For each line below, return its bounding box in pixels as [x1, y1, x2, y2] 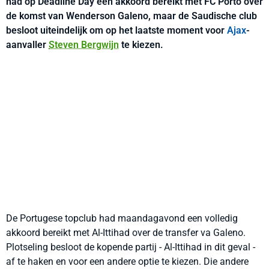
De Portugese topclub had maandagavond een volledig [6, 213, 238, 224]
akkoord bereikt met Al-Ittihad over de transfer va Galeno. [6, 227, 246, 238]
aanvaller [6, 39, 49, 50]
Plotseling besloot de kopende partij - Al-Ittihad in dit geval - [6, 241, 255, 253]
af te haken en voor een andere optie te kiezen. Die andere [6, 256, 249, 267]
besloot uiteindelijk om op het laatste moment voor [6, 25, 227, 36]
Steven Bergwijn [49, 39, 119, 50]
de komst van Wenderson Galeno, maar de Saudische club [6, 10, 257, 22]
